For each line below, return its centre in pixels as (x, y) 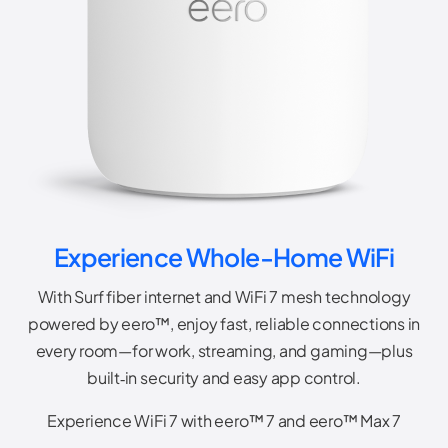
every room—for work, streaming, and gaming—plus (224, 350)
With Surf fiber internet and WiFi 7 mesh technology (224, 296)
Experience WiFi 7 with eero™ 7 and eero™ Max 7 (224, 420)
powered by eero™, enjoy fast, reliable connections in (224, 323)
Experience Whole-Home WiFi (224, 256)
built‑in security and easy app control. (224, 377)
